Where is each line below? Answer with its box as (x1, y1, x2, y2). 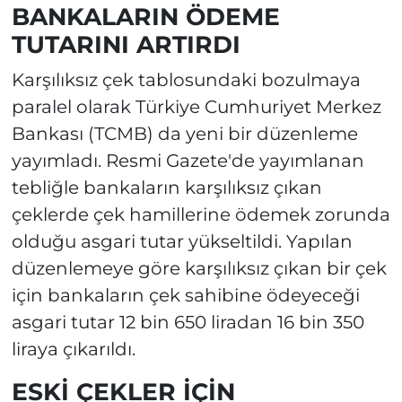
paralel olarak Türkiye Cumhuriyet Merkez (11, 95, 381, 118)
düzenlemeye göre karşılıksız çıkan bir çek (11, 257, 387, 279)
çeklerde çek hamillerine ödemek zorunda (11, 203, 390, 225)
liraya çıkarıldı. (11, 337, 135, 360)
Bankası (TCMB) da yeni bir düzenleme (11, 122, 358, 144)
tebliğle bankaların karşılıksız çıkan (11, 176, 322, 198)
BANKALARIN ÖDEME (11, 2, 280, 32)
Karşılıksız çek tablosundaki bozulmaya (11, 68, 361, 91)
